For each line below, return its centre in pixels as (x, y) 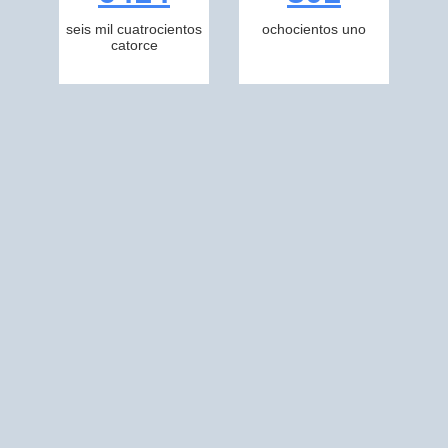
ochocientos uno (314, 29)
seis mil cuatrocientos (134, 29)
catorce (134, 45)
